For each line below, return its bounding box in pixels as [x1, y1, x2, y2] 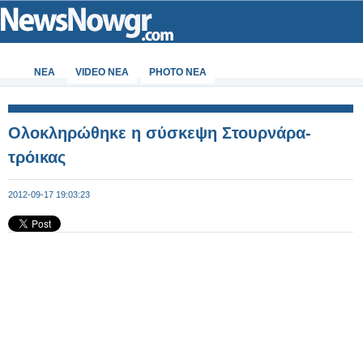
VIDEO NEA [75, 66, 129, 78]
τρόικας [8, 148, 66, 166]
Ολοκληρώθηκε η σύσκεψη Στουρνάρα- [8, 124, 311, 142]
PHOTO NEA [149, 66, 207, 78]
